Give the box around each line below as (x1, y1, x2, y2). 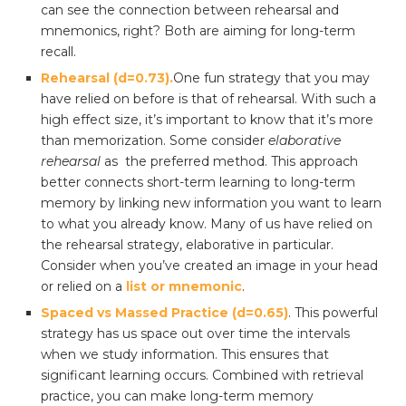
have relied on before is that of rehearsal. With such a (41, 90, 376, 107)
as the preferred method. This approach (101, 152, 358, 169)
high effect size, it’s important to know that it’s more (41, 111, 373, 128)
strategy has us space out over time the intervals (41, 324, 350, 342)
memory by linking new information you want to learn (41, 194, 382, 211)
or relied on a (41, 277, 126, 295)
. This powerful (288, 304, 378, 321)
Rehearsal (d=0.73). (41, 69, 173, 86)
